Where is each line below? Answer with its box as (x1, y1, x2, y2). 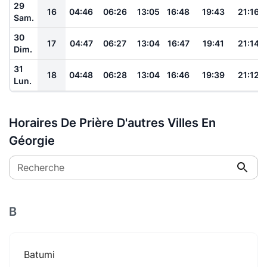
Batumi (24, 248, 55, 260)
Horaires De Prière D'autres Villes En (9, 115, 216, 130)
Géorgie (9, 133, 55, 148)
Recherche (17, 161, 64, 173)
